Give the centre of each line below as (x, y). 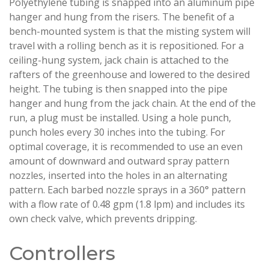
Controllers (62, 253)
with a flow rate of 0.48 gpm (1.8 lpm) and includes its (127, 204)
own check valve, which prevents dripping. (103, 219)
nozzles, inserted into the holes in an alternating (118, 176)
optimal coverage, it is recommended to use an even (126, 147)
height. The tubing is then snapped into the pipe (118, 89)
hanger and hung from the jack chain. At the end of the (132, 104)
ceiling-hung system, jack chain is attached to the (119, 60)
